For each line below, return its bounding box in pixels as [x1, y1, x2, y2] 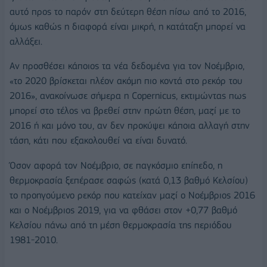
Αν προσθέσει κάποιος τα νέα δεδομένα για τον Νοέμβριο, [10, 60, 244, 72]
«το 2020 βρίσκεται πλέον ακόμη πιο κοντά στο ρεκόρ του [10, 75, 243, 87]
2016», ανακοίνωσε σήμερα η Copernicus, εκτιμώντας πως [10, 90, 246, 102]
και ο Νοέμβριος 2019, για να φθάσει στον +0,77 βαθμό [10, 204, 237, 216]
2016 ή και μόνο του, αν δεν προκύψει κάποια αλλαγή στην [10, 120, 250, 132]
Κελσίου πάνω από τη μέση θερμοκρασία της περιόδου [10, 219, 232, 231]
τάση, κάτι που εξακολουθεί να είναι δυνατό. [10, 135, 187, 147]
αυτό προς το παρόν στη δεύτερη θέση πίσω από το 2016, [10, 5, 246, 17]
